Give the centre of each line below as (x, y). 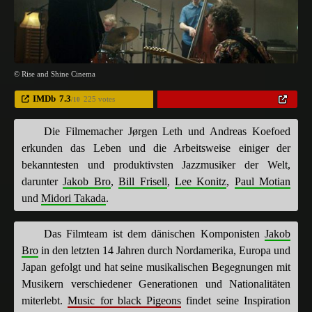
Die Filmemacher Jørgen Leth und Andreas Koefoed (167, 131)
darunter (42, 181)
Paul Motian (262, 181)
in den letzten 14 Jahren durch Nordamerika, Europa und (164, 250)
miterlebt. (45, 300)
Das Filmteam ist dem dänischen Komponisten (154, 233)
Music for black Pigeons (125, 300)
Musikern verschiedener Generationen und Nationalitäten (156, 283)
